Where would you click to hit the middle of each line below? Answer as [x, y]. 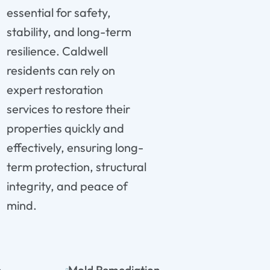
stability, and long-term [69, 31]
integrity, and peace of [67, 186]
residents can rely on [61, 70]
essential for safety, [58, 12]
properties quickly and [65, 128]
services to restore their [68, 108]
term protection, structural [76, 166]
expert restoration [55, 89]
